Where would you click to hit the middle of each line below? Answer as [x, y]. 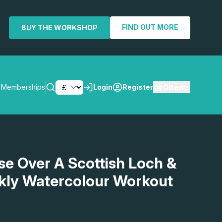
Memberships [23, 87]
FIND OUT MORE [150, 27]
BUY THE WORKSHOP [59, 28]
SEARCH [163, 145]
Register [138, 87]
